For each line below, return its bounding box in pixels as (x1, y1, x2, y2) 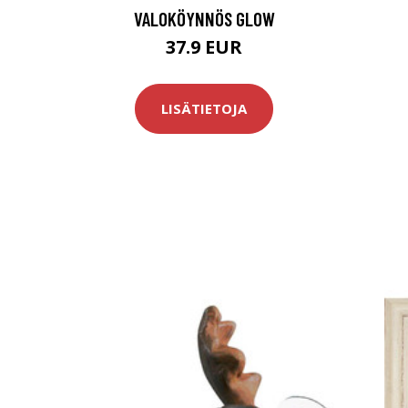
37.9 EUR (166, 34, 242, 59)
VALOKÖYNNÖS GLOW (133, 6, 275, 30)
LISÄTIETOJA (161, 99, 247, 118)
